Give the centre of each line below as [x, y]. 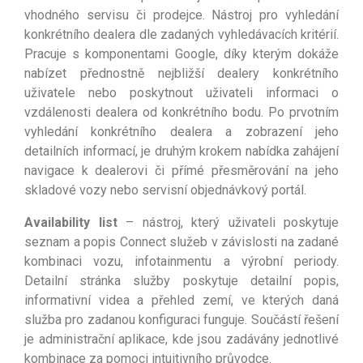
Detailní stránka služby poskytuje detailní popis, [181, 280]
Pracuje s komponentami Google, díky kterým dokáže [181, 53]
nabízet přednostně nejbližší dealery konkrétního [181, 73]
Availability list [75, 222]
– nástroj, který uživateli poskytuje [232, 222]
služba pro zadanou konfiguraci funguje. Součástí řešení [181, 319]
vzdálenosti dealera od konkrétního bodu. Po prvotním [181, 112]
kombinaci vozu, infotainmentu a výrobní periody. [181, 261]
